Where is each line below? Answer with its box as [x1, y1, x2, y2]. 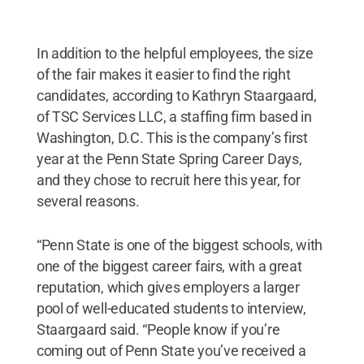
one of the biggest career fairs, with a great [36, 257, 302, 275]
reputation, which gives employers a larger [36, 278, 300, 296]
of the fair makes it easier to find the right [36, 65, 291, 83]
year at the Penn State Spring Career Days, [36, 149, 302, 167]
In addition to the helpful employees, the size [36, 44, 314, 62]
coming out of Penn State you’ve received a [36, 341, 306, 359]
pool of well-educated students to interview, [36, 299, 306, 317]
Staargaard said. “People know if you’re [36, 320, 280, 338]
